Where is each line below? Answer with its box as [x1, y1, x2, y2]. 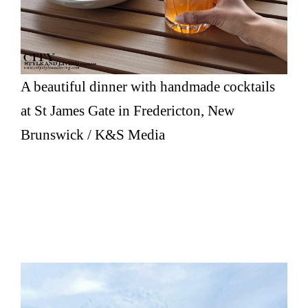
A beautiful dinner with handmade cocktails [21, 78, 276, 95]
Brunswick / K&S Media [21, 126, 166, 143]
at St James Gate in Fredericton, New [21, 102, 235, 119]
